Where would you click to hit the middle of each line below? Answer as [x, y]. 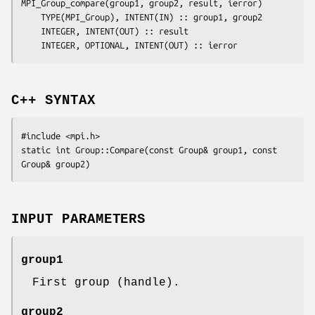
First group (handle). [106, 282]
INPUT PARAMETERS [79, 219]
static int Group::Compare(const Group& [117, 150]
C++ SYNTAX [53, 101]
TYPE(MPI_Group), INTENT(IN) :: [117, 17]
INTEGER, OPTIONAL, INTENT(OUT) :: [124, 45]
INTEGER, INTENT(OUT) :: [100, 31]
